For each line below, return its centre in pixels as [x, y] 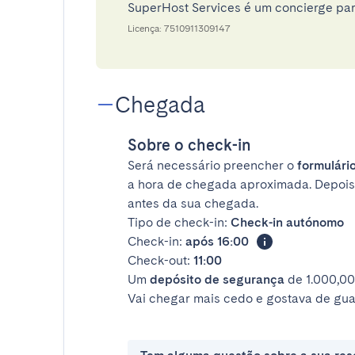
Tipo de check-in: [179, 222]
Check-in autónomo [287, 222]
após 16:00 [217, 241]
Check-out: [160, 260]
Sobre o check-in [189, 145]
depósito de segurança [217, 279]
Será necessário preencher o [212, 165]
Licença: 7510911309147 [179, 29]
